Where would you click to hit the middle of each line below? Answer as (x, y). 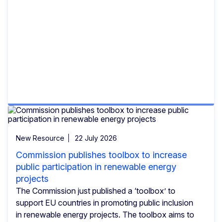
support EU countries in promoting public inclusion (105, 202)
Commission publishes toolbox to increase (101, 155)
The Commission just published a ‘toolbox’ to (96, 191)
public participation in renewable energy (96, 166)
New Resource (40, 138)
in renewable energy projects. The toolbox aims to (105, 214)
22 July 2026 (96, 138)
